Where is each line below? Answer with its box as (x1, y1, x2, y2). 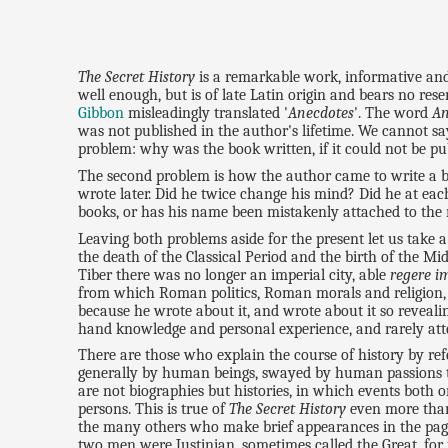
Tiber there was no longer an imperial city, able (78, 265, 391, 284)
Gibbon (78, 103, 125, 122)
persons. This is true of (78, 400, 230, 419)
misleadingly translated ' (124, 103, 289, 122)
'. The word (354, 103, 433, 122)
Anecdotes (288, 103, 355, 122)
